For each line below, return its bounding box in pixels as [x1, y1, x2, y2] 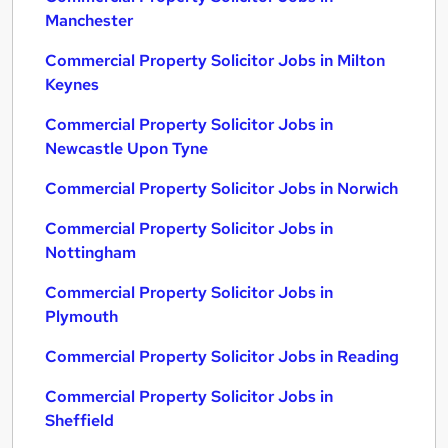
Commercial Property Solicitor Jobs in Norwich [45, 178, 398, 199]
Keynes [45, 74, 99, 95]
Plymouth [45, 306, 118, 327]
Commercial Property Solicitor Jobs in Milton [45, 50, 385, 71]
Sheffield [45, 410, 114, 431]
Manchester [45, 10, 133, 31]
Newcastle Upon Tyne [45, 138, 208, 159]
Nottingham [45, 242, 136, 263]
